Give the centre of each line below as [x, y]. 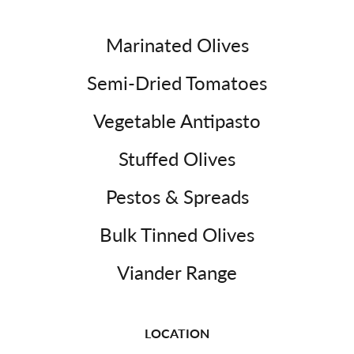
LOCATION [177, 333]
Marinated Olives [177, 45]
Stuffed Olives [177, 158]
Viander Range [177, 272]
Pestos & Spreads [177, 196]
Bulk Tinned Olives [177, 234]
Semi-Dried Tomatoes [177, 83]
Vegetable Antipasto [177, 121]
